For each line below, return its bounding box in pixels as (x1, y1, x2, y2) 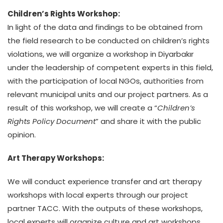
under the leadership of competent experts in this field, (7, 62, 213, 73)
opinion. (7, 129, 36, 140)
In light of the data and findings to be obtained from (7, 22, 203, 32)
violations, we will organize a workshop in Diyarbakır (7, 49, 194, 59)
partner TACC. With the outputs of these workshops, (7, 203, 203, 214)
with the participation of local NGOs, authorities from (7, 76, 204, 86)
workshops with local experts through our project (7, 190, 188, 200)
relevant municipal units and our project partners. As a (7, 89, 208, 100)
